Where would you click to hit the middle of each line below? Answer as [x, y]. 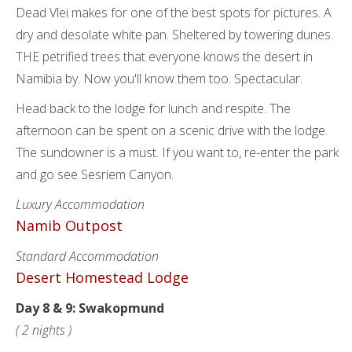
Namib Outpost [69, 225]
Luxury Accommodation [80, 204]
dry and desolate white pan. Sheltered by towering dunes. [174, 35]
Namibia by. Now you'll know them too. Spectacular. [159, 79]
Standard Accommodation [87, 256]
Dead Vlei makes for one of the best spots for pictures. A [174, 13]
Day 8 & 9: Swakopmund [90, 308]
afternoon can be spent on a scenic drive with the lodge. [172, 130]
